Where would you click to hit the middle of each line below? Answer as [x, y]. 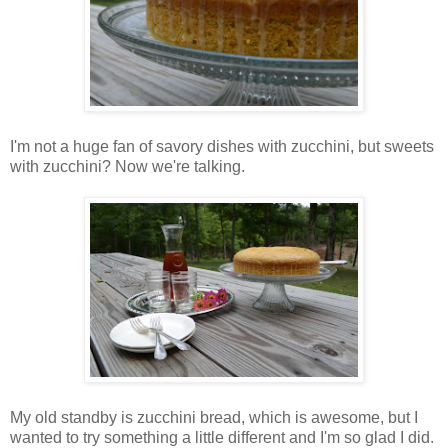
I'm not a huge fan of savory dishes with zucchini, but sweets [222, 146]
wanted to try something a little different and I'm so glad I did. [222, 437]
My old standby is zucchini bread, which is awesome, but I [214, 417]
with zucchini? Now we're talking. [127, 166]
